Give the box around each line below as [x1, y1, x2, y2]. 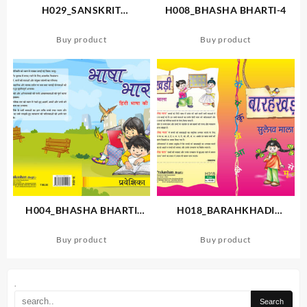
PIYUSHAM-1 [49, 18, 113, 30]
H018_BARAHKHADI [177, 204, 275, 216]
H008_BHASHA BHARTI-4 [164, 3, 286, 16]
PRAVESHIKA [49, 218, 114, 230]
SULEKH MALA [191, 218, 261, 230]
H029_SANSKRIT [41, 3, 121, 16]
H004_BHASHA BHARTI [25, 204, 138, 216]
